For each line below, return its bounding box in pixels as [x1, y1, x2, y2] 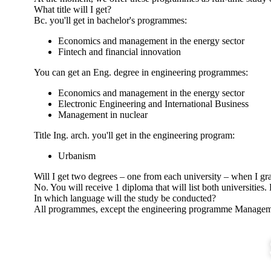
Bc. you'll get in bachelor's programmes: [34, 15, 187, 25]
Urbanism [58, 150, 96, 161]
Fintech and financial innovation [58, 46, 181, 57]
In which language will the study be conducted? [34, 192, 216, 203]
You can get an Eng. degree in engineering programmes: [34, 67, 248, 77]
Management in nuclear [58, 109, 148, 120]
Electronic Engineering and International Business [58, 98, 249, 109]
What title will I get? [34, 4, 111, 15]
